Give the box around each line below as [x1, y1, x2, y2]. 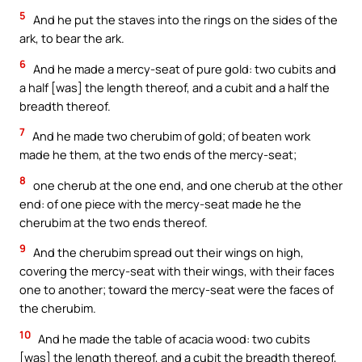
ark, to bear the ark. [19, 30, 124, 47]
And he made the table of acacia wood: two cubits [36, 330, 310, 347]
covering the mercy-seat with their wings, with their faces [19, 263, 335, 280]
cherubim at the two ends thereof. [19, 213, 208, 230]
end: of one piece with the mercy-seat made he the [19, 195, 301, 212]
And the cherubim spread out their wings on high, [31, 244, 304, 261]
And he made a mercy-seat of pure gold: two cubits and [31, 60, 336, 77]
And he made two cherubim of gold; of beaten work [30, 128, 310, 145]
